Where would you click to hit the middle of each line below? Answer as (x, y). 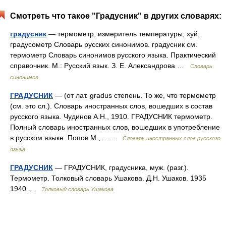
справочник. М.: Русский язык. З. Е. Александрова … (100, 66)
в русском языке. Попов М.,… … (66, 138)
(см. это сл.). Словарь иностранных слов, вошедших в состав (111, 106)
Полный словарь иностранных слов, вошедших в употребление (115, 127)
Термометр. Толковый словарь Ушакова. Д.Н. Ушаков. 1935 (108, 178)
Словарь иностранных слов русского (172, 138)
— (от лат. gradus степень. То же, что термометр (134, 95)
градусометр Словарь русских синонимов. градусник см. (104, 44)
